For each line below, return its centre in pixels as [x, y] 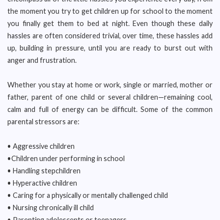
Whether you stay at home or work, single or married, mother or [110, 85]
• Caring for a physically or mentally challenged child [88, 195]
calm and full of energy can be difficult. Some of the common [110, 109]
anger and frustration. [42, 60]
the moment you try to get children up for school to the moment [110, 11]
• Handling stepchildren [44, 171]
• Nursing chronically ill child [51, 207]
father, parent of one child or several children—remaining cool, [110, 97]
